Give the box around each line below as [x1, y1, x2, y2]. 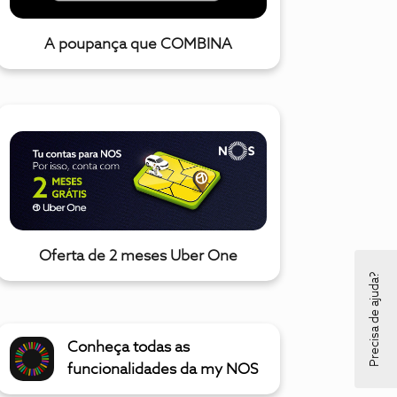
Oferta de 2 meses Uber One [39, 249, 237, 265]
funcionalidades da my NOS [67, 362, 258, 378]
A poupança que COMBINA [44, 37, 232, 53]
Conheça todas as [67, 340, 190, 356]
